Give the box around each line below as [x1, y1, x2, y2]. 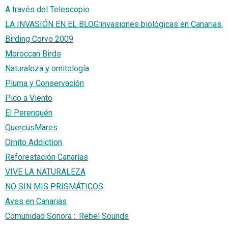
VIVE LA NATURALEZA [5, 166, 85, 177]
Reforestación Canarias [5, 152, 88, 162]
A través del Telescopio [5, 4, 90, 14]
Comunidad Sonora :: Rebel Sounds [5, 211, 129, 221]
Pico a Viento [5, 93, 52, 103]
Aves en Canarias [5, 196, 67, 206]
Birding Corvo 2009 [5, 34, 73, 44]
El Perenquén [5, 107, 52, 118]
